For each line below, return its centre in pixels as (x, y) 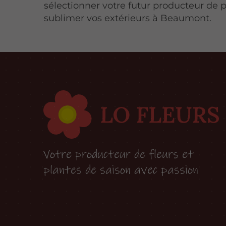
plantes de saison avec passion (121, 170)
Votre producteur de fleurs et (118, 154)
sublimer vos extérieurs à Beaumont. (128, 18)
